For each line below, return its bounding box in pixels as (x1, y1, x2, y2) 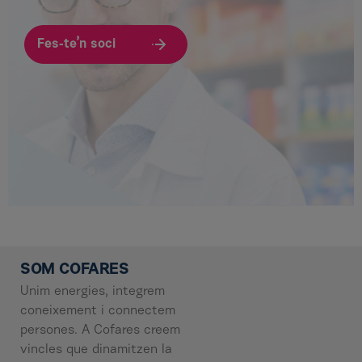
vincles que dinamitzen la (20, 343, 172, 357)
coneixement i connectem (20, 305, 175, 318)
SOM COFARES (20, 262, 129, 279)
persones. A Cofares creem (20, 324, 180, 338)
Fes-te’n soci (37, 38, 116, 52)
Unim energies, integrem (20, 285, 165, 299)
